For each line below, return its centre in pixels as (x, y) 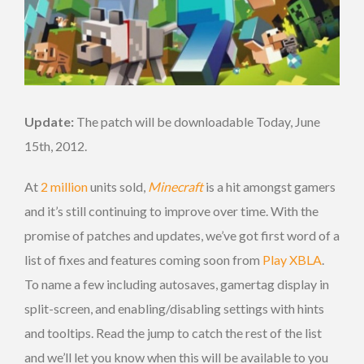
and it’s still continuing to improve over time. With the (171, 210)
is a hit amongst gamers (269, 186)
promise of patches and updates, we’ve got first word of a (182, 235)
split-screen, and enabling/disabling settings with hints (174, 308)
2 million (64, 186)
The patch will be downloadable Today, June (198, 121)
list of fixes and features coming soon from (143, 259)
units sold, (118, 186)
